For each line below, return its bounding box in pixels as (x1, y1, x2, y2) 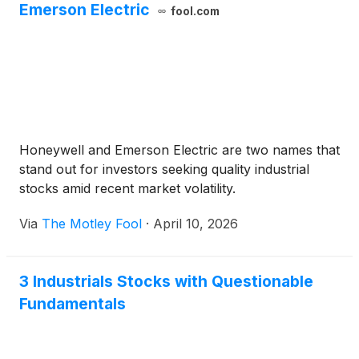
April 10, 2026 (153, 216, 238, 232)
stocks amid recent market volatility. (19, 180, 236, 197)
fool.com (170, 5, 220, 18)
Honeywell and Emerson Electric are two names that (19, 142, 340, 159)
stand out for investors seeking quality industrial (19, 161, 309, 178)
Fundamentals (19, 294, 126, 314)
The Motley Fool (42, 216, 142, 232)
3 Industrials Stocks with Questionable (19, 272, 313, 292)
